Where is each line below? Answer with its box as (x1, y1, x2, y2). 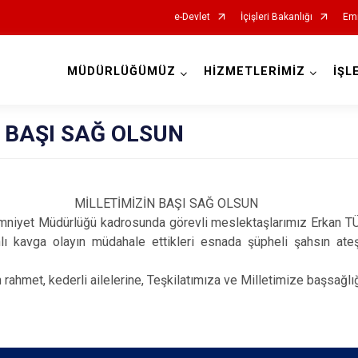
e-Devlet (173, 11, 210, 22)
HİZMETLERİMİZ (203, 65, 305, 78)
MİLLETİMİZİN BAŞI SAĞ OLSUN (74, 196, 284, 211)
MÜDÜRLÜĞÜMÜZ (66, 65, 176, 78)
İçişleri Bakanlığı (240, 11, 312, 22)
